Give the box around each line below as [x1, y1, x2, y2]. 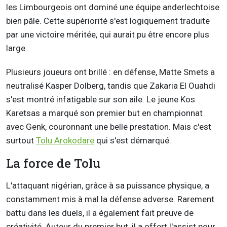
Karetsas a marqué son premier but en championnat [6, 108, 203, 119]
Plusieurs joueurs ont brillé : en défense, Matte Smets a [6, 67, 215, 78]
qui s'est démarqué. [94, 135, 171, 146]
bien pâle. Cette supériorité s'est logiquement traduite [6, 16, 210, 26]
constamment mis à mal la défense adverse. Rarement [6, 194, 214, 205]
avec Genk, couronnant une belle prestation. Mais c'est [6, 122, 211, 132]
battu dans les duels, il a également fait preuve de [6, 208, 194, 218]
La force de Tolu [6, 155, 100, 172]
